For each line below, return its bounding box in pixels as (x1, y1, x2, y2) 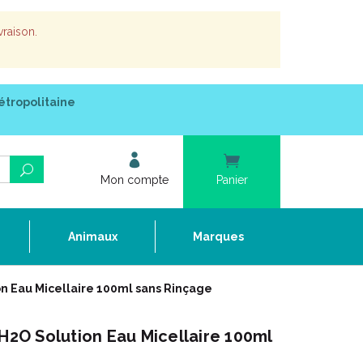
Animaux (67, 230, 117, 243)
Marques (192, 230, 244, 243)
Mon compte (100, 173, 169, 186)
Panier (216, 173, 248, 186)
